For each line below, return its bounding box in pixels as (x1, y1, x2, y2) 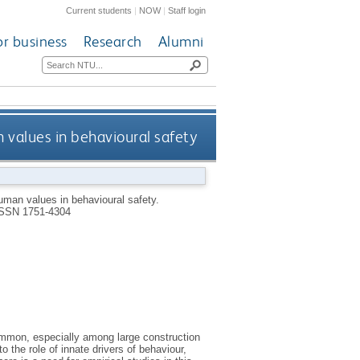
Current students (66, 5, 133, 15)
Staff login (168, 5, 207, 15)
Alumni (157, 32, 204, 51)
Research (83, 32, 142, 51)
